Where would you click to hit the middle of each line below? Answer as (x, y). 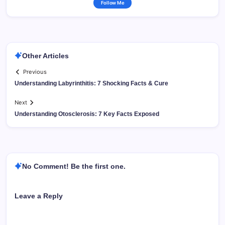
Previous (35, 72)
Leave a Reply (39, 196)
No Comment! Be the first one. (74, 166)
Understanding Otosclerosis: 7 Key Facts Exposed (87, 114)
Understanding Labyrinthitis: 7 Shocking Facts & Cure (91, 83)
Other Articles (45, 55)
